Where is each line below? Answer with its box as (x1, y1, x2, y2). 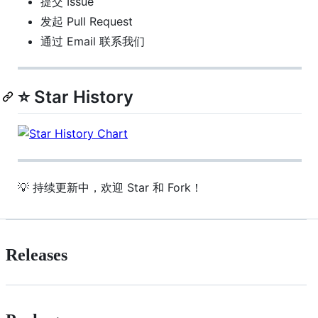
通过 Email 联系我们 (40, 34, 145, 49)
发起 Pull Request (40, 14, 133, 29)
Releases (6, 246, 67, 265)
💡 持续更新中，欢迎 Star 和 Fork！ (18, 180, 202, 195)
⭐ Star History (18, 87, 133, 108)
